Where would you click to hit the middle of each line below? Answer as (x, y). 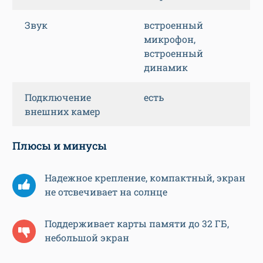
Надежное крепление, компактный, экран (145, 178)
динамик (166, 68)
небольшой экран (87, 238)
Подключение (58, 97)
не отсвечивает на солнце (106, 192)
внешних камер (63, 112)
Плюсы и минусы (60, 146)
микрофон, (170, 39)
